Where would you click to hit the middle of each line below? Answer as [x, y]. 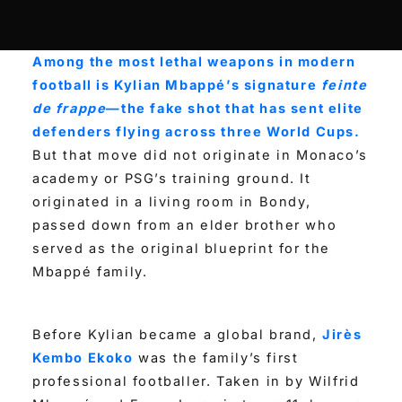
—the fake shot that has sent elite [235, 109]
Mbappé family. [90, 272]
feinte [344, 86]
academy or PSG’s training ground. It [172, 179]
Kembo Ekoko [83, 358]
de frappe [70, 109]
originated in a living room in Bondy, [172, 202]
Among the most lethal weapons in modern [194, 62]
